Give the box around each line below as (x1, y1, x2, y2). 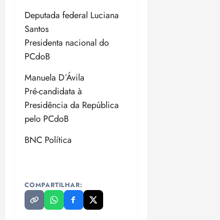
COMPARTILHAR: (25, 180, 82, 190)
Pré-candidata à (25, 85, 82, 98)
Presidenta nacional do (25, 36, 109, 50)
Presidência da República (25, 99, 119, 112)
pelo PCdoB (25, 112, 69, 126)
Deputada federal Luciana (25, 9, 119, 22)
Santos (25, 23, 49, 36)
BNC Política (25, 134, 72, 147)
